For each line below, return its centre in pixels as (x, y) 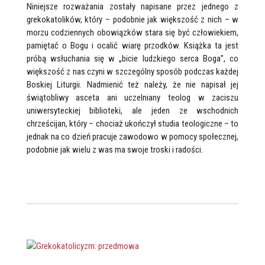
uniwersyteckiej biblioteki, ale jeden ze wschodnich (132, 111)
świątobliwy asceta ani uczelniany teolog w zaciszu (132, 98)
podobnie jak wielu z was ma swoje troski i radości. (114, 150)
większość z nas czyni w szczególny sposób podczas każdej (132, 72)
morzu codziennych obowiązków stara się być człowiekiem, (132, 33)
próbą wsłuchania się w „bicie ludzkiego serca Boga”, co (132, 59)
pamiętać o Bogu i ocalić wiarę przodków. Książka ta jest (132, 46)
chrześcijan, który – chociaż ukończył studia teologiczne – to (132, 124)
